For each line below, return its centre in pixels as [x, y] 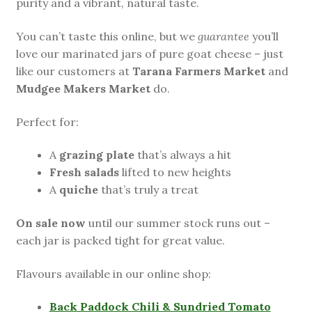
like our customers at [74, 71]
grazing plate [96, 155]
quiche [78, 190]
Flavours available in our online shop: [113, 273]
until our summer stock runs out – [178, 223]
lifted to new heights [175, 172]
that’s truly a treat [148, 190]
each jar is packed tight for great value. [120, 240]
